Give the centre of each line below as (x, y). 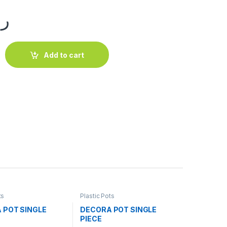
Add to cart (64, 55)
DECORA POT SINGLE (119, 210)
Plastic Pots (97, 196)
